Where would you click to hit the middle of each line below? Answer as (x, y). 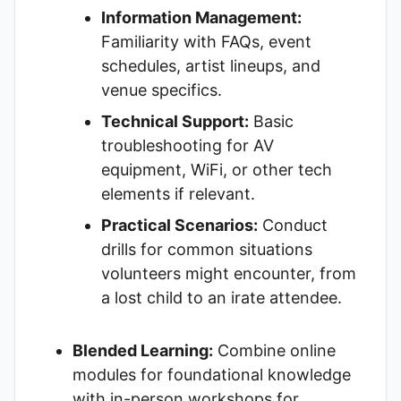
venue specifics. (162, 90)
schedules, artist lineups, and (211, 66)
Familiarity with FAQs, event (206, 42)
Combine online (274, 350)
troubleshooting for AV (188, 145)
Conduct (293, 225)
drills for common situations (207, 249)
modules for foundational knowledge (212, 375)
